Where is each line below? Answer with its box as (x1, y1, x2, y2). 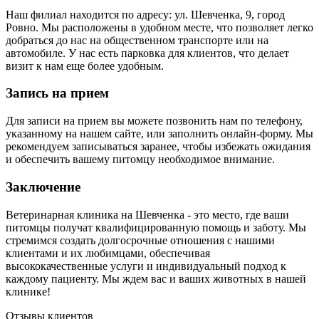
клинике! (6, 285, 51, 298)
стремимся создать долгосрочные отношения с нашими (6, 234, 275, 246)
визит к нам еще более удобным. (6, 59, 164, 72)
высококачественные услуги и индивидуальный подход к (6, 259, 286, 272)
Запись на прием (6, 85, 109, 101)
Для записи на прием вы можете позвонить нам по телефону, (6, 115, 303, 127)
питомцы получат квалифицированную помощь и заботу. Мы (6, 221, 306, 234)
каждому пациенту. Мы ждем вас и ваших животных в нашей (6, 272, 306, 285)
